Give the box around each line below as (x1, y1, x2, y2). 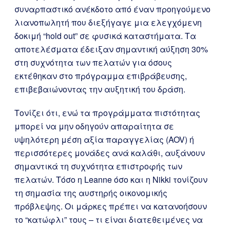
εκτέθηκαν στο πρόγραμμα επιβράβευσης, (14, 70, 187, 82)
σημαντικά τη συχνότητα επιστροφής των (14, 160, 182, 172)
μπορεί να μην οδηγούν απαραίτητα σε (14, 120, 174, 132)
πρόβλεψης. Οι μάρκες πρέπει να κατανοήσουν (14, 200, 207, 212)
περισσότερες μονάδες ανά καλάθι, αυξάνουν (14, 147, 205, 159)
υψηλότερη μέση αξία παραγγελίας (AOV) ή (14, 133, 194, 145)
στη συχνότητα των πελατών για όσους (14, 56, 172, 68)
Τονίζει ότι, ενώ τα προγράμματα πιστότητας (14, 107, 200, 119)
